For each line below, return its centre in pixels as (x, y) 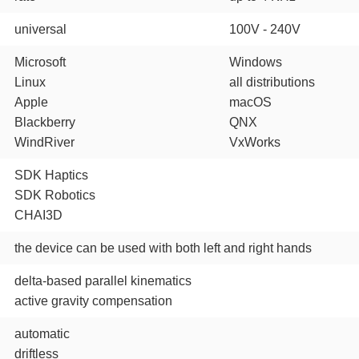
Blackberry (45, 122)
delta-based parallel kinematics (103, 281)
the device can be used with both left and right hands (163, 248)
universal (41, 29)
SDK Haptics (52, 175)
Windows (256, 62)
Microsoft (40, 62)
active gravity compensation (94, 301)
